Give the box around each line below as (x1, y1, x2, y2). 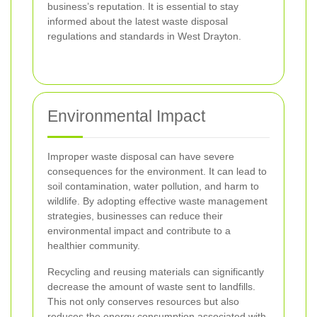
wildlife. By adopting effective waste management (47, 195, 267, 207)
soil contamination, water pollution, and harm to (47, 180, 259, 192)
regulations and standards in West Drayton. (47, 30, 241, 42)
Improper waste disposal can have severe (47, 151, 234, 163)
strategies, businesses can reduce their (47, 210, 223, 222)
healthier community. (47, 240, 140, 252)
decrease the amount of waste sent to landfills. (47, 281, 255, 293)
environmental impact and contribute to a (47, 225, 231, 237)
